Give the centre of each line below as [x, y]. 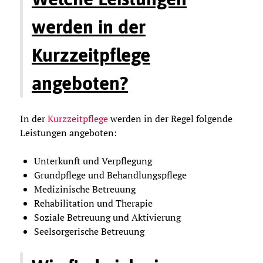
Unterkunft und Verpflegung [93, 161]
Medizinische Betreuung [85, 189]
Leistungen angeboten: [68, 132]
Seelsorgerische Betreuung [89, 231]
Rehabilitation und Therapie [93, 203]
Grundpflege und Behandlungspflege [110, 175]
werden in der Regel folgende [170, 118]
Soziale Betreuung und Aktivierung [107, 217]
